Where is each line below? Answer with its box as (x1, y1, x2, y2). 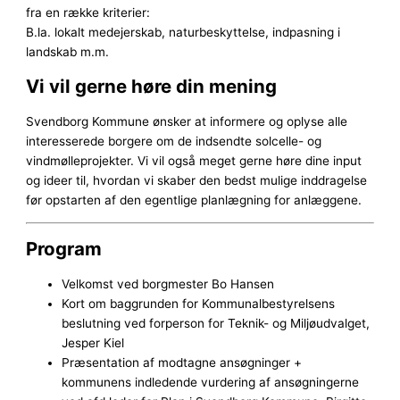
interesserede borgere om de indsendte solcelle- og (26, 134, 322, 149)
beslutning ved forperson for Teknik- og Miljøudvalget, (62, 315, 371, 330)
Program (26, 237, 103, 260)
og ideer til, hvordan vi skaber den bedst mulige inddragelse (26, 173, 368, 188)
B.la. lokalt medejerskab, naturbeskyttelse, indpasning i (26, 24, 341, 39)
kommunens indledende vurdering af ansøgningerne (62, 374, 360, 389)
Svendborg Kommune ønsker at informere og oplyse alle (26, 114, 348, 129)
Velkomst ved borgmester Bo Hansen (62, 276, 275, 291)
